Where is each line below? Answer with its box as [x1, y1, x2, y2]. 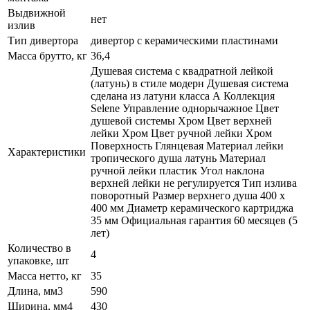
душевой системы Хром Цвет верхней [91, 114, 272, 127]
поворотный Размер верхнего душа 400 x [91, 189, 285, 201]
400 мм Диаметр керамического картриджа [91, 201, 293, 214]
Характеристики [8, 145, 86, 158]
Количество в [8, 241, 71, 254]
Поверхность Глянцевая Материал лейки [91, 139, 284, 152]
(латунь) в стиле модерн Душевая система [91, 77, 289, 89]
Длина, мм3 [8, 284, 63, 297]
